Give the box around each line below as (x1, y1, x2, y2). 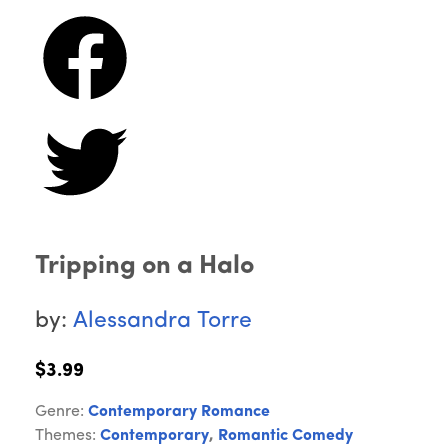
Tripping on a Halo (35, 253, 254, 281)
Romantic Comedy (218, 428, 353, 445)
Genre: (35, 404, 88, 421)
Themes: (35, 428, 100, 445)
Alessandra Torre (73, 310, 252, 334)
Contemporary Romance (88, 404, 270, 421)
